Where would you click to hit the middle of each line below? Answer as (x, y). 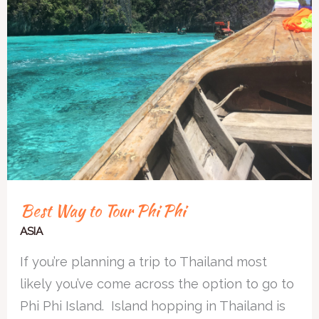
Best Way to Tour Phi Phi (103, 210)
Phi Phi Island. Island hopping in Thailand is (153, 305)
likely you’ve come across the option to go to (157, 283)
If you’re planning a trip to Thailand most (144, 261)
